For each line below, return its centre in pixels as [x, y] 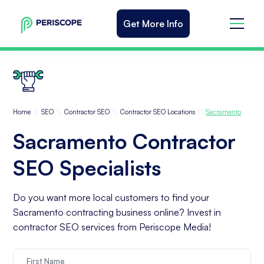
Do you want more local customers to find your [111, 198]
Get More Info [153, 23]
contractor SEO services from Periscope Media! [112, 227]
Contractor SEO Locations [158, 112]
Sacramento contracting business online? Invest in [117, 212]
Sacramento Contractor [125, 141]
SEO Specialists [87, 168]
